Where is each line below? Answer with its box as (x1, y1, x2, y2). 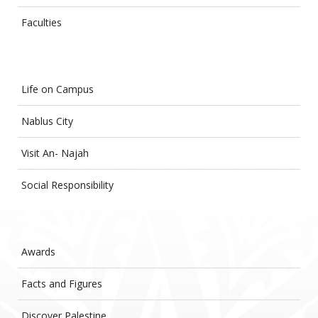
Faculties (21, 16, 62, 29)
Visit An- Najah (21, 146, 89, 160)
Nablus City (21, 114, 73, 128)
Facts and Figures (21, 277, 102, 290)
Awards (21, 245, 55, 258)
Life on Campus (21, 82, 94, 96)
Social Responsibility (21, 178, 114, 192)
